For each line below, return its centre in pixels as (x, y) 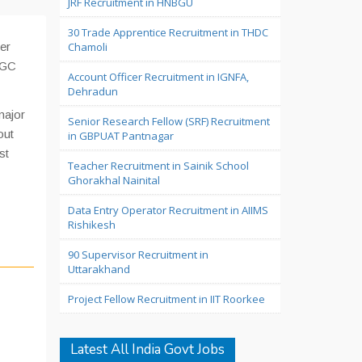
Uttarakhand (99, 269)
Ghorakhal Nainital (114, 180)
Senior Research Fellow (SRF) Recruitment (168, 121)
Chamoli (87, 47)
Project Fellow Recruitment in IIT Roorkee (166, 299)
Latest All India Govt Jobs (147, 349)
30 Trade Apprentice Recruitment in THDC (168, 32)
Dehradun (93, 91)
